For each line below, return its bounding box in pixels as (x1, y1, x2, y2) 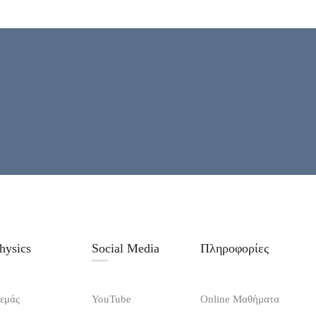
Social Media (91, 241, 159, 256)
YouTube (91, 293, 131, 305)
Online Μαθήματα (200, 293, 280, 305)
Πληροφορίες (200, 241, 269, 256)
